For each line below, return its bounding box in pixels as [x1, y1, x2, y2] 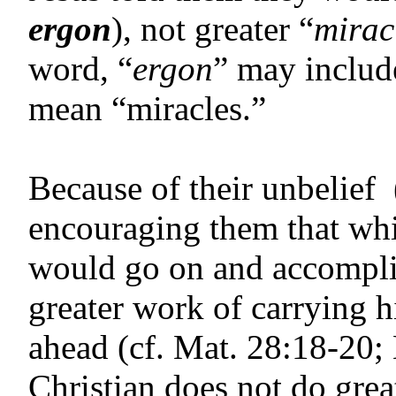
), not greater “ [111, 10, 314, 49]
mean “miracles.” [28, 89, 266, 128]
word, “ [28, 49, 133, 88]
